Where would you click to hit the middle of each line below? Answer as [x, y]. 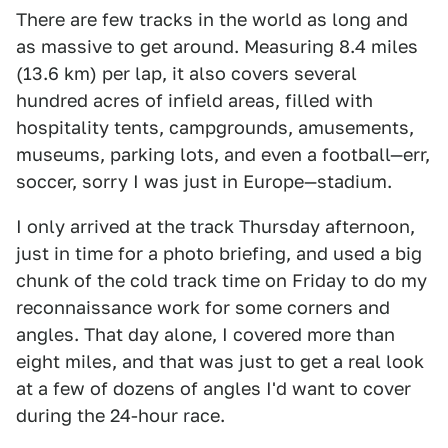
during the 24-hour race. [120, 415]
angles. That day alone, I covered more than [205, 334]
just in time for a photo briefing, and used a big [219, 253]
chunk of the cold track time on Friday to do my [221, 280]
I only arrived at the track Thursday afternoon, [215, 226]
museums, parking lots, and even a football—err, [223, 154]
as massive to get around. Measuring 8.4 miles [217, 46]
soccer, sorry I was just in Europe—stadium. [204, 181]
